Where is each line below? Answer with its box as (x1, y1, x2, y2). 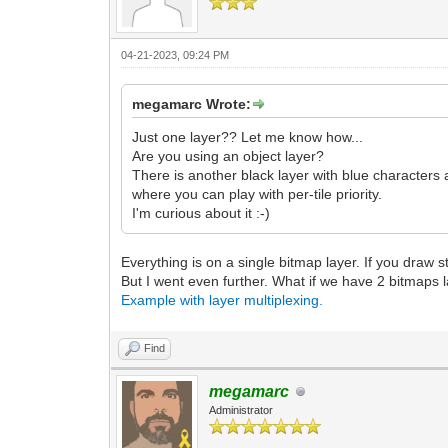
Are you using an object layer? (132, 148, 325, 164)
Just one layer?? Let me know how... (132, 129, 364, 145)
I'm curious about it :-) (132, 205, 271, 221)
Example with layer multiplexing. (121, 292, 324, 308)
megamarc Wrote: (132, 96, 252, 112)
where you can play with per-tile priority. (132, 186, 383, 202)
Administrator (209, 404, 274, 416)
